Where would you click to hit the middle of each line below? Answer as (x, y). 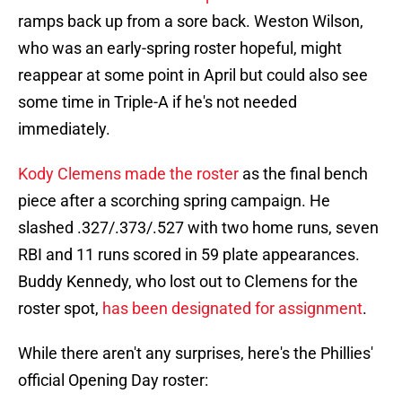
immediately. (64, 129)
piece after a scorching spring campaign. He (174, 201)
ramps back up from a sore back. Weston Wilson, (191, 22)
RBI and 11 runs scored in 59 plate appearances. (189, 255)
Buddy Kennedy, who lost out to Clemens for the (188, 282)
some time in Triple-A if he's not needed (157, 102)
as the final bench (303, 174)
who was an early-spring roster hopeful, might (180, 48)
